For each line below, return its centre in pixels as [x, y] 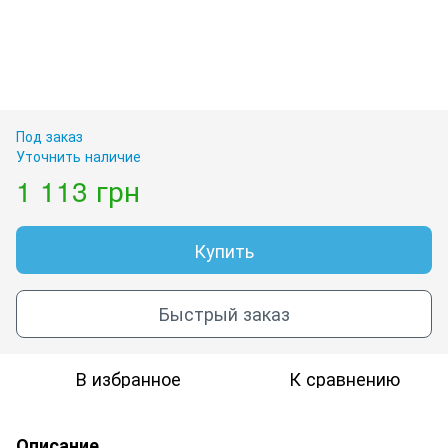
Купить [224, 249]
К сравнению [344, 377]
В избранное [128, 377]
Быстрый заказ [224, 313]
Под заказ [49, 135]
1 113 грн [78, 189]
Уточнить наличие [78, 155]
